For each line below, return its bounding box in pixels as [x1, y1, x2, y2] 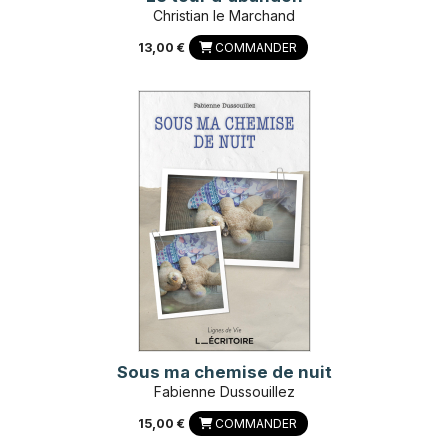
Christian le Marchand [153, 6, 295, 24]
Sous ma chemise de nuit [116, 361, 332, 382]
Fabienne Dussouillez [153, 382, 295, 400]
